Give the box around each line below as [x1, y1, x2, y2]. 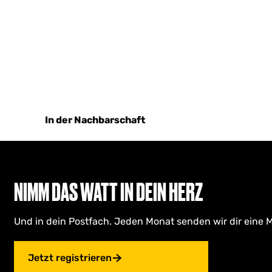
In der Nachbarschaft [45, 114, 145, 126]
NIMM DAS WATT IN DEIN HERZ [14, 178, 203, 206]
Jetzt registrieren [28, 252, 112, 263]
